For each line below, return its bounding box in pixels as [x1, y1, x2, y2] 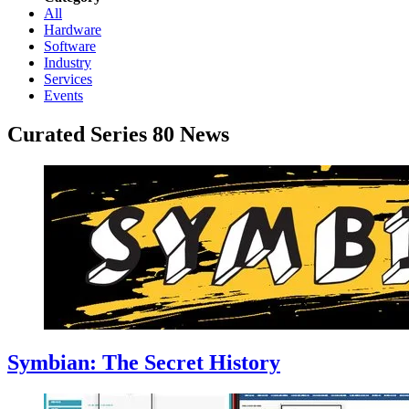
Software [44, 37, 96, 54]
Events [44, 87, 83, 103]
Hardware [44, 21, 101, 37]
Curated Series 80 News [7, 121, 229, 146]
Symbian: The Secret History [7, 351, 280, 375]
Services [44, 70, 92, 87]
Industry [44, 54, 91, 70]
